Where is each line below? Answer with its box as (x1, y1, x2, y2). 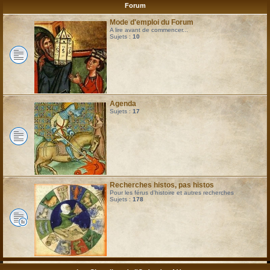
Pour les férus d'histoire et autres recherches (110, 189, 234, 196)
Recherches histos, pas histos (110, 180, 214, 189)
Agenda (110, 99, 136, 108)
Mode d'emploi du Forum (110, 17, 193, 27)
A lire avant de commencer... (110, 26, 188, 33)
